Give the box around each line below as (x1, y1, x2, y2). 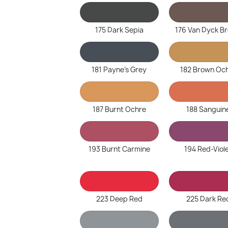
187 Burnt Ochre (92, 105, 146, 114)
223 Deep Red (96, 194, 142, 204)
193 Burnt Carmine (88, 145, 150, 154)
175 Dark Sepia (95, 25, 144, 35)
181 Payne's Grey (92, 65, 147, 74)
